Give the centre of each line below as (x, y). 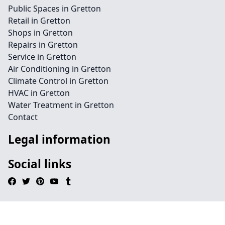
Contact (23, 117)
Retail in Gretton (39, 21)
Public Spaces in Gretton (54, 9)
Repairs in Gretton (43, 45)
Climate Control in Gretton (58, 81)
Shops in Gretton (40, 33)
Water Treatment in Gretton (61, 105)
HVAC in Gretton (39, 93)
